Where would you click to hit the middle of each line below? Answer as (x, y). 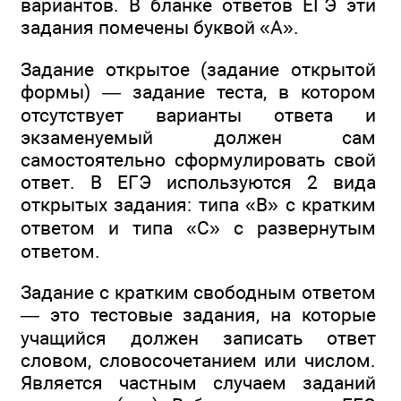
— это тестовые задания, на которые (198, 315)
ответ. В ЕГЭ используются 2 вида (198, 182)
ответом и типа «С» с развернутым (198, 227)
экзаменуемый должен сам (198, 137)
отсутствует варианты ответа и (198, 115)
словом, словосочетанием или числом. (198, 361)
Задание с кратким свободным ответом (198, 293)
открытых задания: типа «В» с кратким (198, 204)
